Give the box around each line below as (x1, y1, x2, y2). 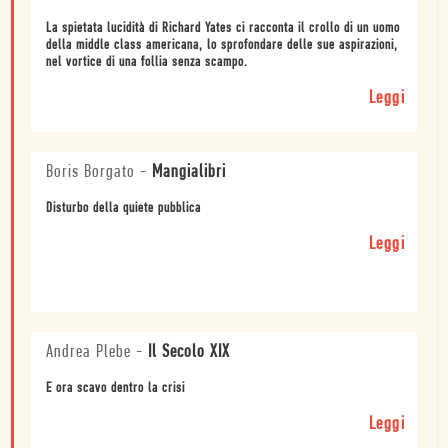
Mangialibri (152, 162, 226, 182)
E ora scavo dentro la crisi (46, 380, 185, 396)
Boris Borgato (46, 162, 135, 182)
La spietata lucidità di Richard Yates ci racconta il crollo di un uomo (46, 20, 400, 36)
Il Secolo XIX (148, 342, 230, 362)
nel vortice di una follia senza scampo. (46, 54, 248, 70)
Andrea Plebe (46, 342, 131, 362)
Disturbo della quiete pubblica (46, 200, 201, 216)
